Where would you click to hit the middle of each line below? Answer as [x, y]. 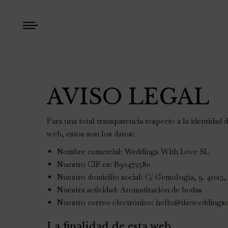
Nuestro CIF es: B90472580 [104, 164]
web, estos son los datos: [91, 134]
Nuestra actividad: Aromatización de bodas [130, 190]
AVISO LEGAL [128, 97]
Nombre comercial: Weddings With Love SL [133, 151]
